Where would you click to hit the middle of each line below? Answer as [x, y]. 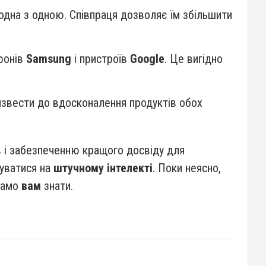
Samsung [49, 59]
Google [147, 59]
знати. [58, 186]
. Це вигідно [194, 59]
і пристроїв [101, 59]
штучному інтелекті [103, 168]
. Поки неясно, [187, 168]
